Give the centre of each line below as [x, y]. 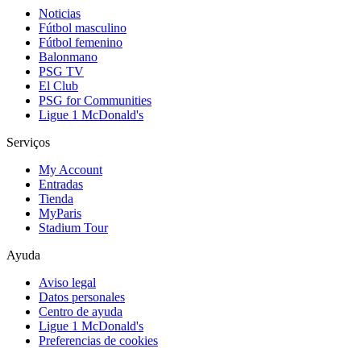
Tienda [56, 198]
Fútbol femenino [81, 42]
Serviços [28, 142]
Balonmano [68, 56]
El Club [58, 85]
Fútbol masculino [83, 27]
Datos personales [82, 297]
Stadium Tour [73, 227]
